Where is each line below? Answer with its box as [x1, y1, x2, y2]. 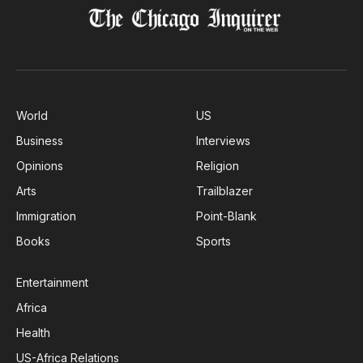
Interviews [196, 134, 250, 148]
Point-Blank [196, 209, 257, 224]
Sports [196, 234, 231, 249]
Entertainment [16, 275, 88, 290]
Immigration [16, 209, 76, 224]
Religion [196, 159, 239, 173]
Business [16, 134, 63, 148]
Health [16, 326, 50, 340]
